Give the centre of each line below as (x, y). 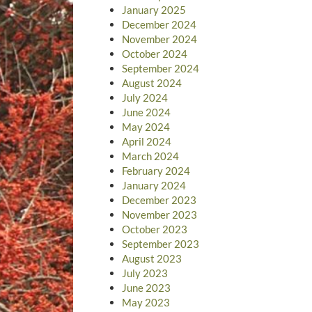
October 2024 (154, 53)
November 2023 (159, 214)
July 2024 (145, 97)
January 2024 (154, 185)
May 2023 (146, 302)
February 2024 (156, 170)
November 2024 (159, 39)
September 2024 (160, 68)
